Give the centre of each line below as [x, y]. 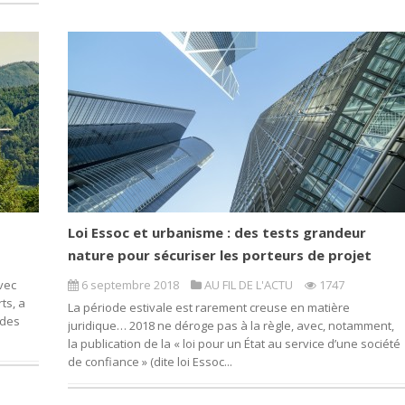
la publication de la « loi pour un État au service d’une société [234, 344]
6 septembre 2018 [130, 285]
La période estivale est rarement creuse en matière [208, 308]
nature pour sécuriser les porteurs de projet [219, 255]
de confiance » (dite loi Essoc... [150, 362]
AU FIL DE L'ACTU [248, 285]
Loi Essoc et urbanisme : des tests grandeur [217, 233]
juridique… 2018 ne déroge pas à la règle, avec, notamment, [231, 326]
